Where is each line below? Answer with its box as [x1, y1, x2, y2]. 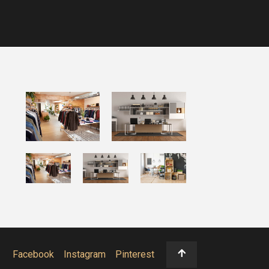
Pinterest [115, 249, 155, 260]
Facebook [13, 249, 55, 260]
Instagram [64, 249, 106, 260]
